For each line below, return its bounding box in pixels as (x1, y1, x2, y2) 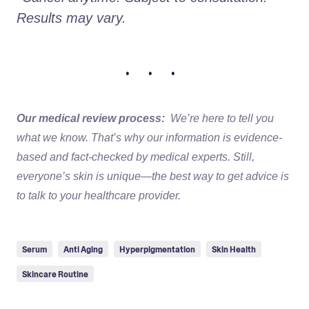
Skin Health (212, 243, 256, 255)
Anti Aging (63, 243, 103, 255)
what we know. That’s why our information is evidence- (17, 131, 282, 143)
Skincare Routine (22, 268, 88, 280)
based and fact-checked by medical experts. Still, (17, 150, 255, 163)
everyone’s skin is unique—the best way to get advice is (17, 170, 289, 182)
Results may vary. (17, 10, 126, 26)
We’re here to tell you (170, 112, 274, 124)
